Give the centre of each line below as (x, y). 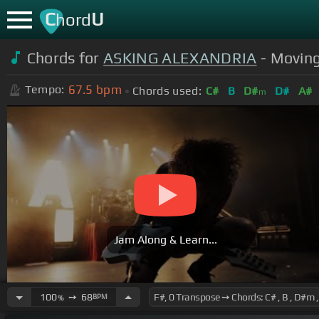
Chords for (65, 58)
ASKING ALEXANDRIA (180, 58)
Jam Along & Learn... (165, 240)
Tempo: (45, 90)
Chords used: (167, 90)
